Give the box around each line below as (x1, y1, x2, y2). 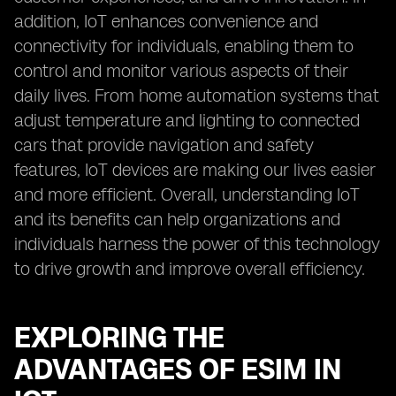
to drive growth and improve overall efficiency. (14, 258, 365, 279)
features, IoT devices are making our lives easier (14, 159, 376, 180)
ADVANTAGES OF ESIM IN (14, 353, 341, 386)
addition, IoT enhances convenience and (14, 11, 318, 32)
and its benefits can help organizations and (14, 209, 340, 230)
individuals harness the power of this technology (14, 233, 380, 255)
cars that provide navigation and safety (14, 134, 314, 156)
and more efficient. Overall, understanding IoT (14, 184, 360, 205)
